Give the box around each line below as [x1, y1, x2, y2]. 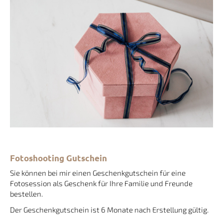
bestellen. [10, 189, 43, 198]
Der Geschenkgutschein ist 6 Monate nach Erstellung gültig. [10, 205, 209, 215]
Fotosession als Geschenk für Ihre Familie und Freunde [10, 178, 193, 188]
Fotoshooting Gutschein [10, 152, 107, 163]
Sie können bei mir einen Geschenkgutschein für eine [10, 168, 186, 177]
